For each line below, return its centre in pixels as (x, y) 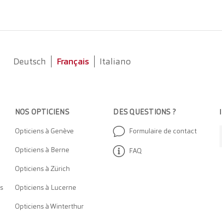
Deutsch (29, 62)
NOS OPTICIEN (40, 112)
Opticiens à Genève (44, 131)
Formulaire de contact (163, 131)
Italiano (115, 62)
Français (73, 62)
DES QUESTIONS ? (144, 112)
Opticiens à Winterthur (49, 206)
